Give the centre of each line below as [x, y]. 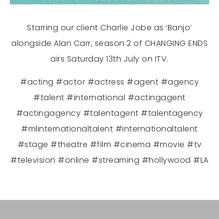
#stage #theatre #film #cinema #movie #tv [109, 145]
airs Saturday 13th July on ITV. [109, 59]
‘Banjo [178, 28]
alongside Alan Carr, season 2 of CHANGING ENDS [109, 44]
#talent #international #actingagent [109, 98]
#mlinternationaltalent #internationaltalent [109, 129]
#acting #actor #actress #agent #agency [109, 82]
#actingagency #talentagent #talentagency [109, 113]
